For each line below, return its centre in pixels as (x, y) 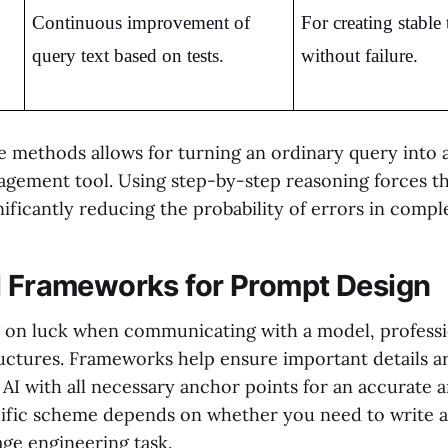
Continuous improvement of (140, 22)
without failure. (359, 55)
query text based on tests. (127, 55)
